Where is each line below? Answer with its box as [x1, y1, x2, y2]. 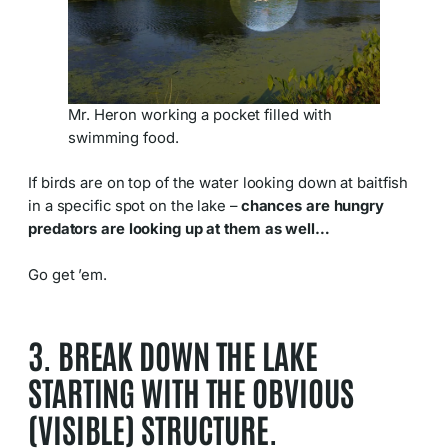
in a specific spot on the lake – [28, 197, 241, 216]
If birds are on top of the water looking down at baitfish [28, 174, 409, 193]
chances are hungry [240, 197, 384, 216]
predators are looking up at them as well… [28, 220, 330, 239]
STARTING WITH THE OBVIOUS [28, 370, 354, 414]
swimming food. [68, 128, 179, 147]
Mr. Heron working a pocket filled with [68, 105, 333, 124]
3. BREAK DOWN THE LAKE [28, 333, 318, 377]
